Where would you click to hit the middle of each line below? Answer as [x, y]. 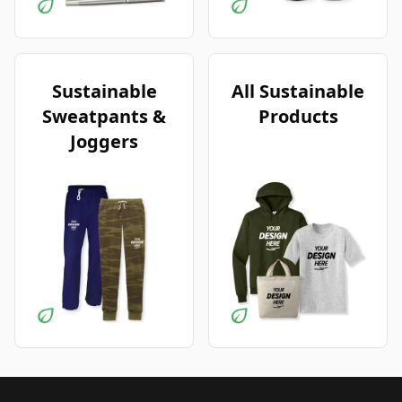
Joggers [104, 142]
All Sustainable [298, 92]
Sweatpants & [104, 117]
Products [298, 117]
